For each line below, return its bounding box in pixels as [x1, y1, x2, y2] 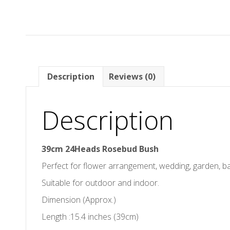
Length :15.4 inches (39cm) [42, 211, 139, 223]
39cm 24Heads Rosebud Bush [42, 143, 159, 155]
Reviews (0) [109, 71, 156, 83]
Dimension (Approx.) [42, 194, 116, 206]
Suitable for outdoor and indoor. [42, 177, 159, 189]
